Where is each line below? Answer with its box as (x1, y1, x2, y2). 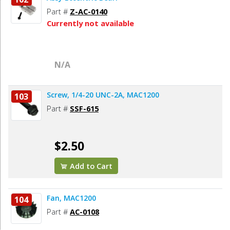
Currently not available (47, 18, 134, 29)
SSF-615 (70, 103, 99, 114)
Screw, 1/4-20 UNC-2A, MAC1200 (47, 90, 159, 100)
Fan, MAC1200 (47, 193, 96, 203)
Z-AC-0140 (70, 6, 107, 17)
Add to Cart (68, 161, 113, 171)
